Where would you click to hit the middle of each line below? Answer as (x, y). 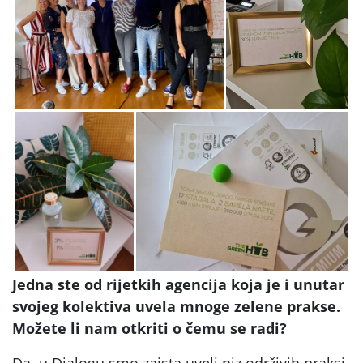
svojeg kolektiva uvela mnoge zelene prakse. (176, 306)
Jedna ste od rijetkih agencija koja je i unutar (178, 284)
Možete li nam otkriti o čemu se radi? (149, 328)
